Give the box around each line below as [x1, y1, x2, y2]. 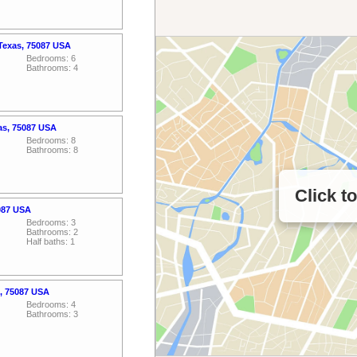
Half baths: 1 [26, 237, 75, 246]
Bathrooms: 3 [26, 309, 78, 319]
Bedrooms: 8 [26, 135, 76, 145]
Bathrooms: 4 [26, 63, 78, 73]
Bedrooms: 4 [26, 300, 76, 309]
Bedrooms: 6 [26, 53, 76, 63]
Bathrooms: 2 [26, 227, 78, 237]
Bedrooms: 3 [26, 218, 76, 227]
